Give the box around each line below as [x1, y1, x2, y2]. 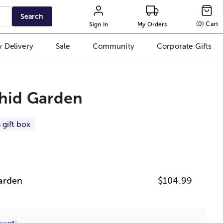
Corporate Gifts [156, 42, 212, 51]
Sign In [89, 20, 109, 28]
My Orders [137, 20, 167, 28]
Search [20, 12, 44, 20]
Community [92, 42, 134, 51]
